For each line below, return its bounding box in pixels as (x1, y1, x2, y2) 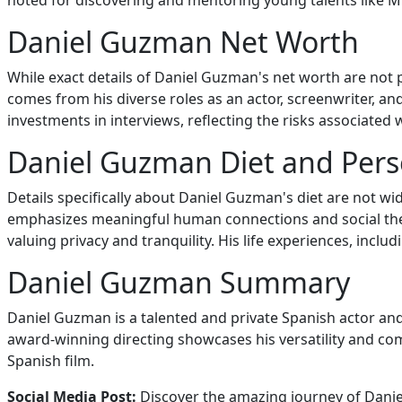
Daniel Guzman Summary (7, 263, 350, 301)
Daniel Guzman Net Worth (7, 22, 359, 61)
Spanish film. (7, 351, 94, 371)
